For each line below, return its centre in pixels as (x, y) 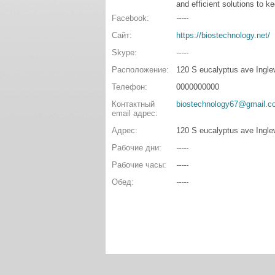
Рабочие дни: (137, 148)
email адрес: (135, 113)
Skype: (124, 52)
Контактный (133, 104)
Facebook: (130, 18)
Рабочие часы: (139, 165)
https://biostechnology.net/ (223, 35)
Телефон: (130, 87)
